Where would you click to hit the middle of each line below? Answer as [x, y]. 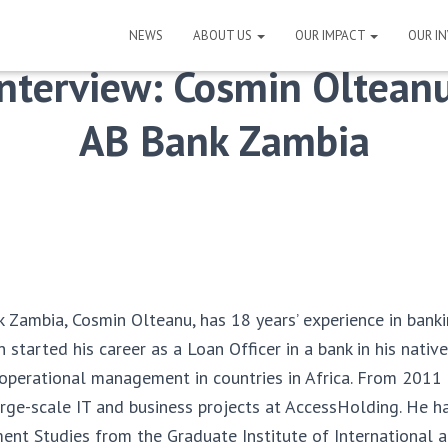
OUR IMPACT [331, 35]
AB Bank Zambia [224, 140]
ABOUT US [224, 35]
